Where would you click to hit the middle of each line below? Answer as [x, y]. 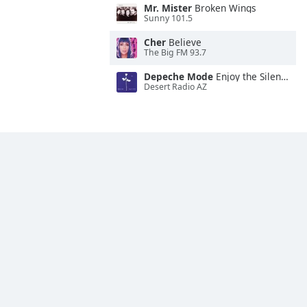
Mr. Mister [168, 8]
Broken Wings [224, 8]
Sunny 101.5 [168, 19]
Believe [184, 42]
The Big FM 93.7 [175, 53]
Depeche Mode [179, 76]
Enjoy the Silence [247, 76]
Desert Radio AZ [175, 87]
